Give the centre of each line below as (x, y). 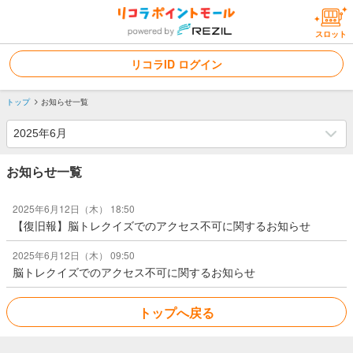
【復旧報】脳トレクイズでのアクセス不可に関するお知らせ (162, 225)
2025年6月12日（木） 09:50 (74, 255)
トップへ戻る (176, 312)
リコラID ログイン (176, 64)
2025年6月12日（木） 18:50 (74, 208)
